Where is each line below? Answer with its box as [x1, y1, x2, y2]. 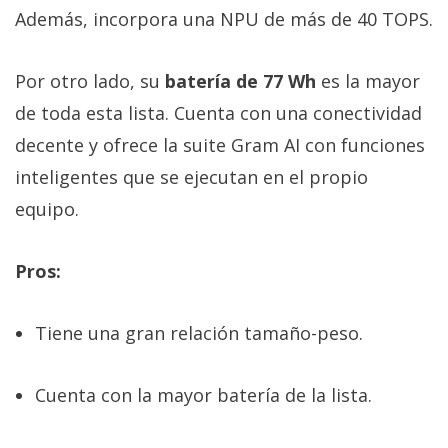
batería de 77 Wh [160, 69, 316, 94]
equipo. [15, 197, 79, 222]
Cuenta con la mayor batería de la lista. [35, 383, 372, 408]
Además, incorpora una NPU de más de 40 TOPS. [15, 7, 433, 32]
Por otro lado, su [15, 69, 160, 94]
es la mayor [316, 69, 420, 94]
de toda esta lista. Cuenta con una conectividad [15, 101, 422, 126]
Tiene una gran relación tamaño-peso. [35, 321, 363, 346]
